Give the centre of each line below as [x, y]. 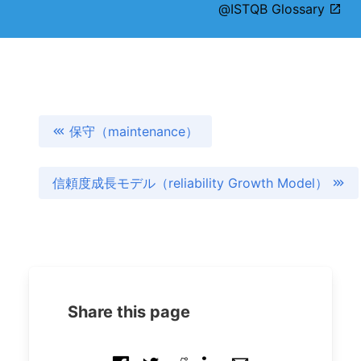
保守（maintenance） [134, 131]
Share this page [129, 312]
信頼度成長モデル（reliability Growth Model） [192, 183]
